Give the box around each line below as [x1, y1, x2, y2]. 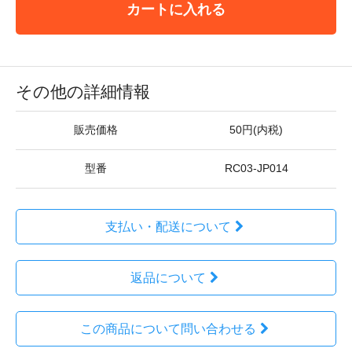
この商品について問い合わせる [79, 322, 256, 335]
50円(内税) [229, 124, 283, 136]
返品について [130, 271, 206, 284]
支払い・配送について [104, 220, 231, 233]
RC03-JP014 [224, 163, 288, 174]
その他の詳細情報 [16, 82, 150, 101]
